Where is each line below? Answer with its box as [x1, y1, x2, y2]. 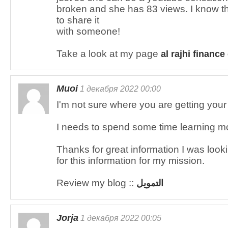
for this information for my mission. [56, 155, 205, 166]
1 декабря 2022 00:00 [78, 84, 161, 93]
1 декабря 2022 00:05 [78, 213, 161, 222]
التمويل [136, 178, 163, 188]
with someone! [56, 26, 120, 37]
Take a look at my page [56, 48, 161, 59]
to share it [56, 15, 99, 25]
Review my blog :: [56, 178, 136, 188]
